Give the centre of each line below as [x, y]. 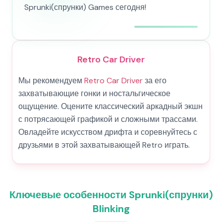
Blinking [111, 209]
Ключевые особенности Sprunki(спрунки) [111, 195]
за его [155, 81]
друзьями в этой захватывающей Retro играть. [104, 145]
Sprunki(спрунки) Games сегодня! [85, 7]
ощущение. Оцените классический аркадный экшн [111, 106]
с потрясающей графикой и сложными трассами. [108, 119]
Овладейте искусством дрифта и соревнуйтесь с [108, 132]
